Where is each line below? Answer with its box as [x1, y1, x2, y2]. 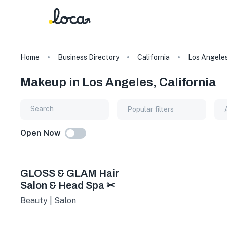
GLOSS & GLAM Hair [20, 167, 119, 179]
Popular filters [127, 105, 174, 113]
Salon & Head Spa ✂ [20, 179, 115, 191]
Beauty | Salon [20, 195, 76, 205]
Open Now [20, 128, 61, 138]
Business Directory [58, 53, 119, 61]
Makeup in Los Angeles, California [20, 75, 216, 89]
